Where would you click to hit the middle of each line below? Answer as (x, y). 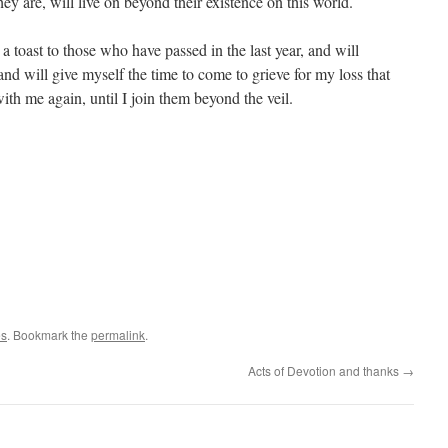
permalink (118, 334)
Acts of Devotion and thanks (325, 370)
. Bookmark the (49, 334)
